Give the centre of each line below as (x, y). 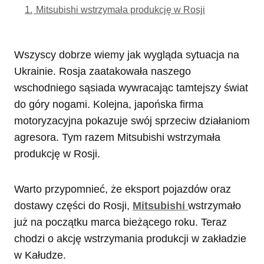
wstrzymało (214, 206)
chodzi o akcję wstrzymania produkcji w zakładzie (130, 239)
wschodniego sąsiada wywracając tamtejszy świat (131, 88)
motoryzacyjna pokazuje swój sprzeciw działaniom (132, 121)
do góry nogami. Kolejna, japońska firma (109, 105)
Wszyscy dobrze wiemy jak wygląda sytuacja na (127, 55)
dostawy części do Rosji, (73, 206)
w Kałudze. (40, 255)
